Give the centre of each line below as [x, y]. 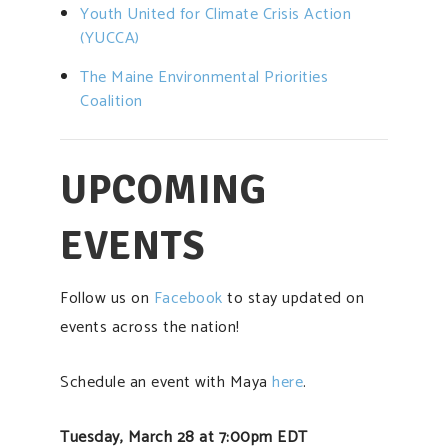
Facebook [188, 298]
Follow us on [107, 298]
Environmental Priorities [243, 77]
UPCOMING [163, 189]
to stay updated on [293, 298]
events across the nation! [150, 327]
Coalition [111, 101]
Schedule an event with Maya [166, 382]
